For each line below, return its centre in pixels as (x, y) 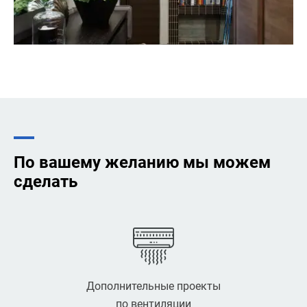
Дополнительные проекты (153, 286)
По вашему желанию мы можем (142, 162)
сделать (46, 181)
